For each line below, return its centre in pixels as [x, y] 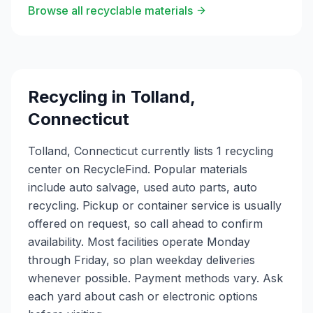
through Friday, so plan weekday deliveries [141, 260]
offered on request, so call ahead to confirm [145, 224]
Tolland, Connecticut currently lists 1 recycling [151, 151]
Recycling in [79, 97]
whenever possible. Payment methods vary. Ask [155, 278]
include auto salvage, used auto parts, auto [143, 187]
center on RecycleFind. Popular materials [138, 169]
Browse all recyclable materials [110, 10]
